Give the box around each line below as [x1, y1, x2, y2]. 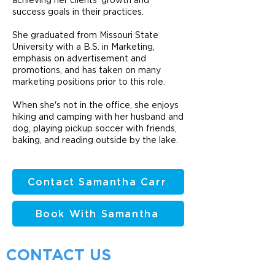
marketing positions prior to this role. [12, 77, 165, 87]
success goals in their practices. [12, 7, 144, 17]
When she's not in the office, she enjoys [12, 100, 179, 110]
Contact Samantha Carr [27, 176, 167, 188]
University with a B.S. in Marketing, [12, 42, 155, 52]
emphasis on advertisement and [12, 53, 146, 63]
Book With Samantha [35, 207, 159, 220]
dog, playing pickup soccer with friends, [12, 123, 177, 133]
